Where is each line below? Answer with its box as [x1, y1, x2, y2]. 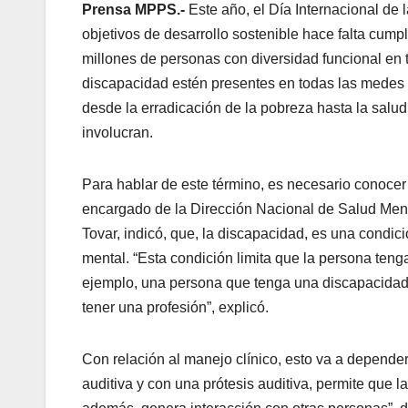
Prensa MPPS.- [82, 2, 189, 18]
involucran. [82, 125, 153, 141]
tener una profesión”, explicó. [82, 300, 269, 316]
